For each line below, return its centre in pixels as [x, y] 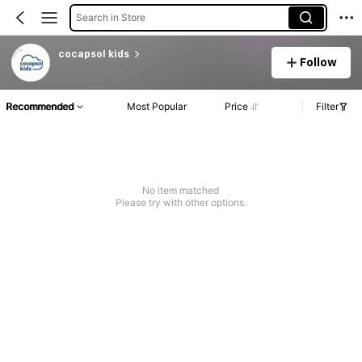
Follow [319, 62]
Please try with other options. [181, 203]
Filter [327, 107]
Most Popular [157, 107]
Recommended [40, 107]
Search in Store [110, 17]
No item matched [181, 191]
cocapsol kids [93, 54]
